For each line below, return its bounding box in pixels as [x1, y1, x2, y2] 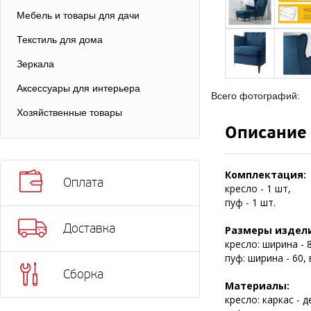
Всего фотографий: [211, 90, 300, 101]
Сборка [63, 267, 103, 281]
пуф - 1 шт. [225, 196, 276, 209]
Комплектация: [225, 168, 306, 181]
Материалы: [225, 279, 289, 292]
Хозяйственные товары [17, 107, 122, 118]
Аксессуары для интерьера [17, 83, 140, 94]
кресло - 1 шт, [225, 182, 291, 195]
